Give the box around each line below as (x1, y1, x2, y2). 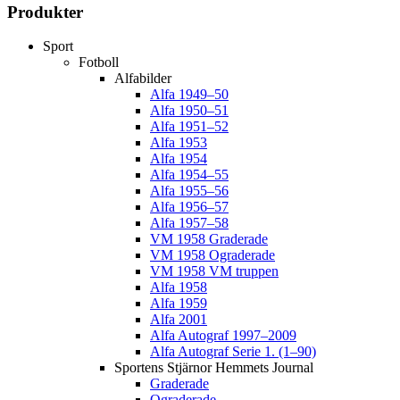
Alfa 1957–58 (150, 215, 229, 231)
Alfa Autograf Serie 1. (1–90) (150, 344, 316, 360)
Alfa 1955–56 (150, 183, 229, 199)
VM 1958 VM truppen (150, 263, 279, 279)
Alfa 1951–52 (150, 119, 229, 135)
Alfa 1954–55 (150, 167, 229, 183)
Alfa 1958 (150, 279, 207, 296)
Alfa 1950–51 (150, 103, 229, 119)
